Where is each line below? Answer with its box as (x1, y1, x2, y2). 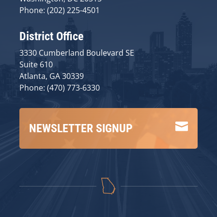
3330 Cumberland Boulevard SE (19, 47, 134, 58)
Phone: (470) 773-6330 (19, 82, 100, 93)
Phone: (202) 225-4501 (19, 4, 100, 15)
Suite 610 (19, 59, 53, 70)
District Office (19, 29, 83, 43)
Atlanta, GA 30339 (19, 70, 84, 81)
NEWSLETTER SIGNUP (29, 121, 133, 135)
